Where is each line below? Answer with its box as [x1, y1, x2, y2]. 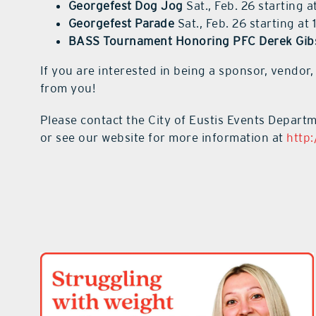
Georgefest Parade [68, 16, 175, 31]
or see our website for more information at [39, 130, 287, 145]
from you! [39, 81, 96, 96]
